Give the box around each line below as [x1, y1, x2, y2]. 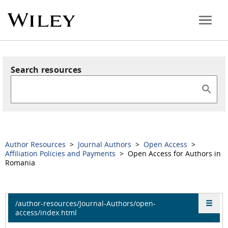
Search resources [11, 64, 81, 75]
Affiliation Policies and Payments [5, 149, 118, 158]
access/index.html [15, 207, 77, 217]
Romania [5, 158, 35, 167]
